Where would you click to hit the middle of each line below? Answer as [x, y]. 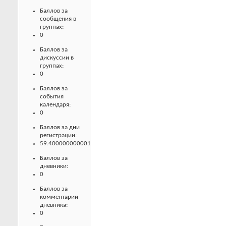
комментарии [59, 197]
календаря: [55, 104]
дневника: [54, 205]
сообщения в [58, 19]
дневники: [54, 166]
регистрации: [58, 135]
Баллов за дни [60, 127]
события [52, 96]
